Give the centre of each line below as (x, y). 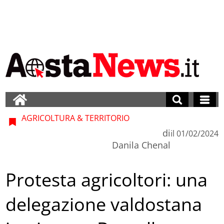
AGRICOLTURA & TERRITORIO (75, 118)
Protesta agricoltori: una (107, 180)
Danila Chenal (141, 145)
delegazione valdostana (104, 204)
